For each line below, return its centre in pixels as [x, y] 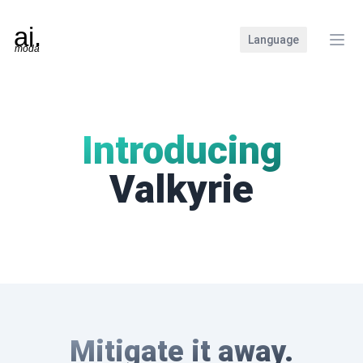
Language [273, 40]
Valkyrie [181, 189]
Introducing [181, 150]
